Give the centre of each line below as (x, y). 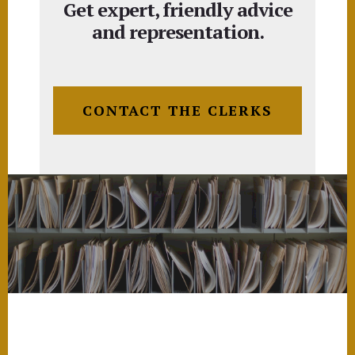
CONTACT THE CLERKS (177, 110)
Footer (42, 336)
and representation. (177, 31)
